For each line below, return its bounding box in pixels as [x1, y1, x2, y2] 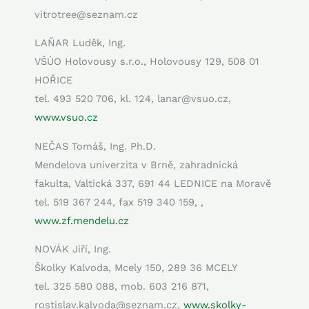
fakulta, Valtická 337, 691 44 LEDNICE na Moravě [34, 177, 271, 190]
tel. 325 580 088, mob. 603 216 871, [34, 280, 209, 293]
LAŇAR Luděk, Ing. [34, 37, 126, 50]
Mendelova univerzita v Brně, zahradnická [34, 158, 238, 171]
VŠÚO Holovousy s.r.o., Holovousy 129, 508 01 [34, 55, 259, 68]
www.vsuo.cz [34, 111, 98, 124]
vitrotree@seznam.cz [34, 8, 138, 21]
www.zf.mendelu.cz [34, 214, 129, 227]
